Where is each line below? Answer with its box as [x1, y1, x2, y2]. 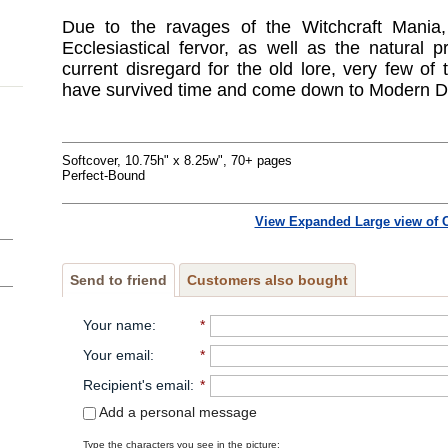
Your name [82, 316, 152, 333]
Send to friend [70, 271, 167, 288]
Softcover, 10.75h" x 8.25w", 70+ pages [62, 153, 292, 168]
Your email [82, 346, 150, 363]
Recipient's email [82, 376, 190, 393]
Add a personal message [95, 403, 257, 420]
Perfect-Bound [62, 168, 145, 183]
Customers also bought [187, 271, 348, 288]
